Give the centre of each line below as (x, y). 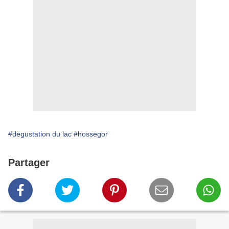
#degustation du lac (40, 134)
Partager (29, 163)
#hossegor (91, 134)
